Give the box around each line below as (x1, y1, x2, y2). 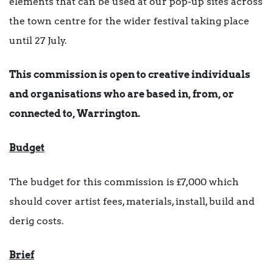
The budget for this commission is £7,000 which (9, 176, 239, 188)
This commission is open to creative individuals (9, 69, 250, 81)
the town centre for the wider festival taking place (9, 15, 249, 27)
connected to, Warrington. (9, 108, 140, 120)
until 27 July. (9, 35, 67, 47)
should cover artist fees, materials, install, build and (9, 196, 255, 208)
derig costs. (9, 215, 64, 227)
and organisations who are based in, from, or (9, 88, 234, 101)
